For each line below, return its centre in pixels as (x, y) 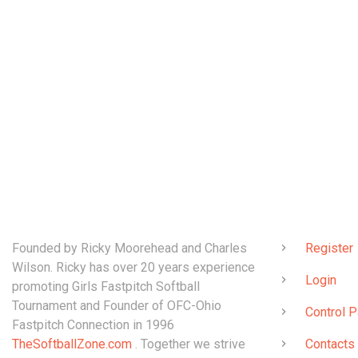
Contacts (330, 344)
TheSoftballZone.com (72, 344)
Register (329, 248)
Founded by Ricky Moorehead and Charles (129, 248)
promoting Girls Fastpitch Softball (106, 286)
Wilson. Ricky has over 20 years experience (133, 267)
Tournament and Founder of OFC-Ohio (117, 306)
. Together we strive (189, 344)
